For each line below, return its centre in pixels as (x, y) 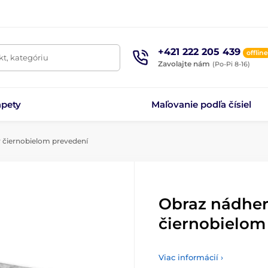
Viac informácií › (191, 257)
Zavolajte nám (184, 63)
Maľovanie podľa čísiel (201, 104)
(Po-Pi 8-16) (231, 64)
